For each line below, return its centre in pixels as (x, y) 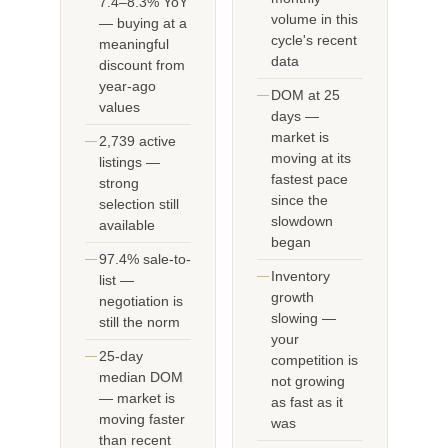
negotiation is (141, 301)
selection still (139, 204)
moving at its (311, 158)
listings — (129, 162)
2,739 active (137, 141)
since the (299, 200)
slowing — (303, 318)
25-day (121, 356)
